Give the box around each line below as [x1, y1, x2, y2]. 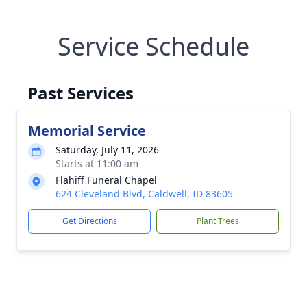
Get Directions [62, 215, 117, 227]
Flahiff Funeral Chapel [56, 173, 157, 186]
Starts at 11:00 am [56, 157, 138, 170]
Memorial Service [28, 121, 146, 140]
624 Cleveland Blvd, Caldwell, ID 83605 [56, 187, 233, 200]
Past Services [27, 82, 134, 104]
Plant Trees [196, 215, 239, 227]
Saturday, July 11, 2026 [56, 143, 159, 156]
